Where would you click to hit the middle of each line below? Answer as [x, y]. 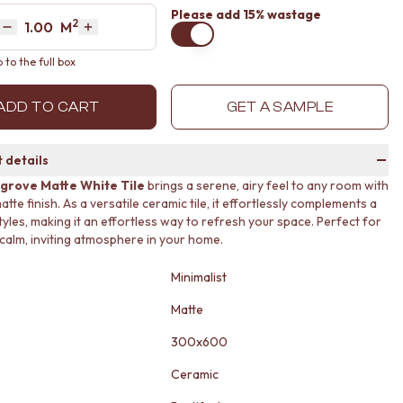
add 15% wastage [267, 14]
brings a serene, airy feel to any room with [267, 185]
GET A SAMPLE [280, 107]
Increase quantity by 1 [153, 36]
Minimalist [199, 277]
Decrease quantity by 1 [76, 36]
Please [192, 14]
